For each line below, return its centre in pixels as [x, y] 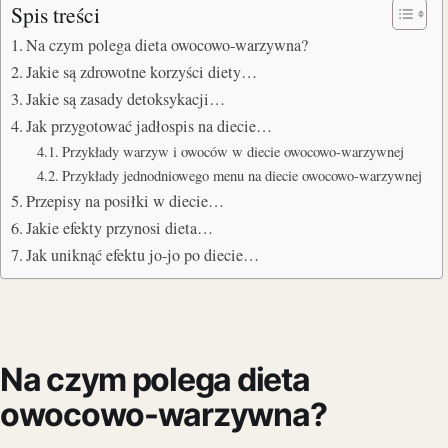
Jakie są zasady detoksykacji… [126, 98]
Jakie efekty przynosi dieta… [120, 227]
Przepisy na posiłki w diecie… [125, 200]
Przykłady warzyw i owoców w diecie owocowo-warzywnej [232, 151]
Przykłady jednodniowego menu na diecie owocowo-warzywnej [241, 175]
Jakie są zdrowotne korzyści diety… [142, 71]
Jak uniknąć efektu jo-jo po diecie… [143, 254]
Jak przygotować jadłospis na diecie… [149, 125]
